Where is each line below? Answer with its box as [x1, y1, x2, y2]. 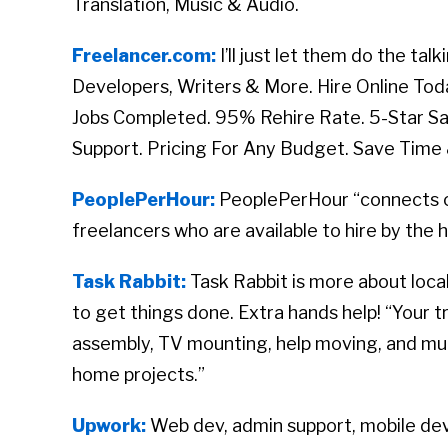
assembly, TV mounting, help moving [72, 333, 378, 355]
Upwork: [72, 415, 146, 437]
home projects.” [72, 364, 205, 386]
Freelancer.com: [72, 45, 216, 67]
